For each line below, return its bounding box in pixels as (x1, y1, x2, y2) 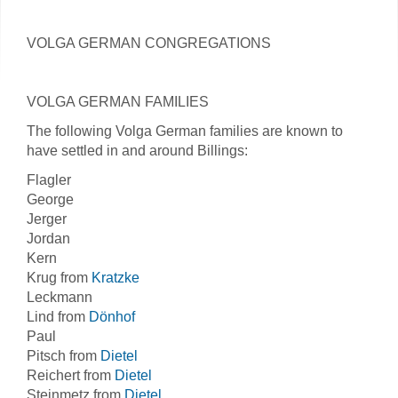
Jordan (27, 231, 70, 246)
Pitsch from (27, 348, 100, 363)
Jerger (27, 211, 67, 227)
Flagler (27, 172, 71, 187)
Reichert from (27, 368, 115, 383)
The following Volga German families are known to (27, 123, 343, 139)
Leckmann (27, 290, 92, 305)
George (27, 192, 74, 207)
